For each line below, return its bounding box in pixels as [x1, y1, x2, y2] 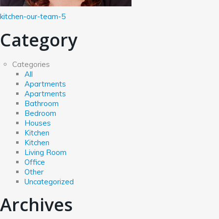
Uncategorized [24, 177, 74, 186]
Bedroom [24, 109, 56, 118]
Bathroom [24, 99, 59, 108]
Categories [12, 60, 50, 69]
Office [24, 157, 45, 167]
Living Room [24, 148, 66, 157]
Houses [24, 118, 51, 128]
